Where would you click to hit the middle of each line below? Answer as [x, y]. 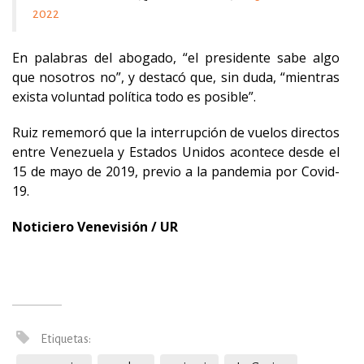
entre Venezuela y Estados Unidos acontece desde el [176, 152]
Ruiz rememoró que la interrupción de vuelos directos [176, 132]
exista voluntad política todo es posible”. [134, 97]
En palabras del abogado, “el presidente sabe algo [176, 58]
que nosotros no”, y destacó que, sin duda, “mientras [176, 77]
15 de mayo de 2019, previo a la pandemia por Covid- [176, 171]
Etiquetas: [65, 339]
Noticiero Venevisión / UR [95, 227]
